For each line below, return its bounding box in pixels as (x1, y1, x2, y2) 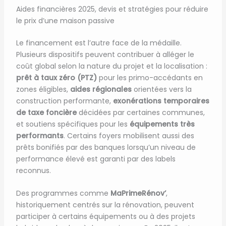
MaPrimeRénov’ (110, 188, 166, 199)
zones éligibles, (16, 84, 70, 94)
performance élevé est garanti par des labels (16, 153, 176, 164)
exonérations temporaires (112, 95, 209, 106)
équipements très (129, 119, 195, 129)
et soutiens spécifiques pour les (16, 119, 130, 129)
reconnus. (16, 165, 51, 176)
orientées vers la (131, 84, 192, 94)
